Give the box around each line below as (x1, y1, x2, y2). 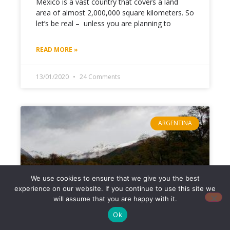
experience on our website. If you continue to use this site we (14, 184, 216, 193)
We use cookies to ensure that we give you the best (30, 174, 200, 182)
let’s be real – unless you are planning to (36, 18, 171, 29)
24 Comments (78, 72, 120, 82)
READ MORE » (36, 45, 78, 54)
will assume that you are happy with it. (53, 195, 177, 203)
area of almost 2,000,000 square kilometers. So (36, 8, 194, 18)
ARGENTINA (158, 119, 192, 128)
